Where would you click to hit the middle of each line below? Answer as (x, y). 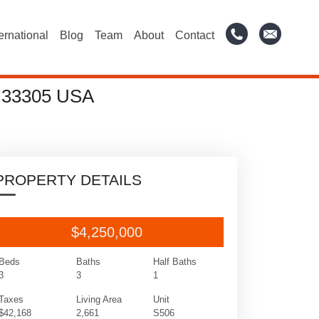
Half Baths (174, 262)
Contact (195, 35)
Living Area (99, 299)
